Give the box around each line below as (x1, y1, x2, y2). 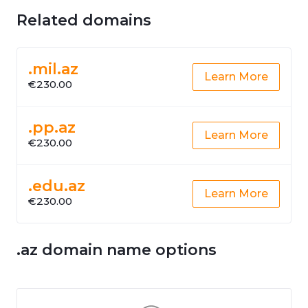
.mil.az (28, 60, 78, 78)
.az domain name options (16, 241, 217, 259)
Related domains (16, 11, 151, 30)
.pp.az (28, 118, 76, 137)
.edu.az (28, 177, 85, 195)
